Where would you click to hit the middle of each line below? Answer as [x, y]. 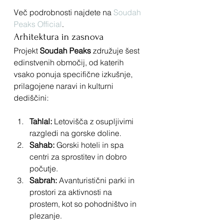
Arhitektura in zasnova [59, 37]
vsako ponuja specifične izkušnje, [74, 74]
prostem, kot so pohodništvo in [84, 204]
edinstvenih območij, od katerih [70, 62]
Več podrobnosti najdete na [64, 12]
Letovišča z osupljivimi [94, 121]
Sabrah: [43, 180]
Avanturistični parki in [97, 180]
